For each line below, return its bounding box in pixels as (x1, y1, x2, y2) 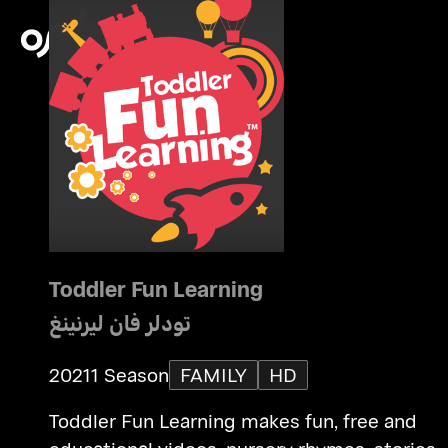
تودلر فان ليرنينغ (48, 307, 191, 339)
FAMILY (179, 361, 247, 389)
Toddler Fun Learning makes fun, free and (48, 407, 417, 435)
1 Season (90, 361, 169, 389)
